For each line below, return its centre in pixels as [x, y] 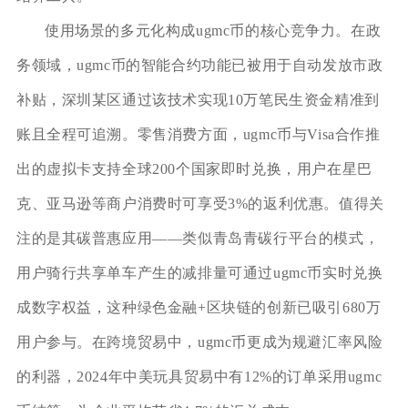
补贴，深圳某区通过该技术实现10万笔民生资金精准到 [198, 100]
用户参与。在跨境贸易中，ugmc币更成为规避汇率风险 [199, 342]
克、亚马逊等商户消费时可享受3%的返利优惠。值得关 [200, 204]
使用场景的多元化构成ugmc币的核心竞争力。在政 [213, 31]
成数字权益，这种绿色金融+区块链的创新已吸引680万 [199, 308]
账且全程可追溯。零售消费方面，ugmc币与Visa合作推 [198, 135]
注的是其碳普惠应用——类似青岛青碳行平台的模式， [198, 239]
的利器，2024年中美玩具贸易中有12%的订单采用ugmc [199, 377]
